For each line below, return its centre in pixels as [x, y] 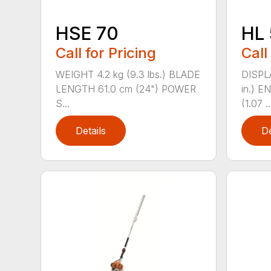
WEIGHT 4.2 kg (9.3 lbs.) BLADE [128, 74]
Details [91, 130]
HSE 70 [87, 33]
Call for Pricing [106, 53]
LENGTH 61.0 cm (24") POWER [126, 89]
